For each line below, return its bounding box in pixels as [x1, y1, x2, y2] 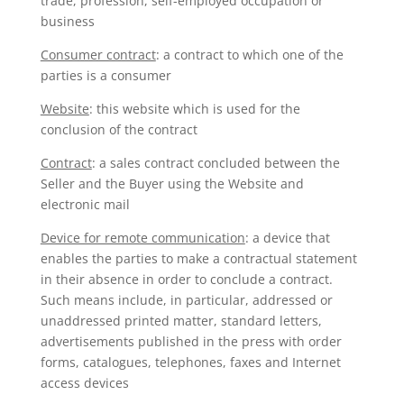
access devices [40, 374, 129, 391]
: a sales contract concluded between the [91, 154, 340, 171]
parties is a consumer [40, 67, 171, 84]
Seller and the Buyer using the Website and [40, 175, 304, 192]
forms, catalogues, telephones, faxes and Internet [40, 353, 341, 371]
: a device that [244, 229, 330, 246]
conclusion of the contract [40, 121, 197, 138]
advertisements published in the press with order [40, 333, 342, 350]
